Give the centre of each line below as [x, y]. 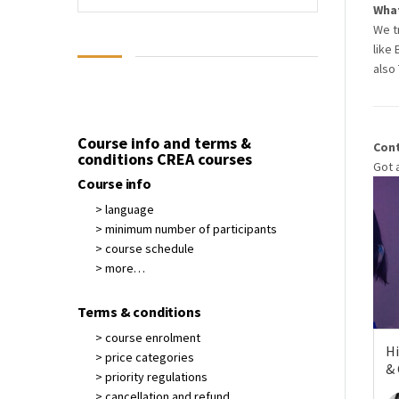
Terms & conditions [139, 312]
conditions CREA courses [165, 159]
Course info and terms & [164, 143]
